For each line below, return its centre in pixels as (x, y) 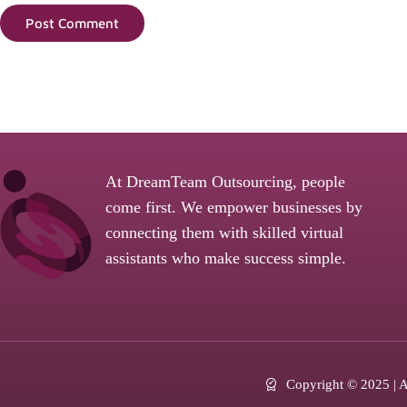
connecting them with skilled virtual (224, 232)
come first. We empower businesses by (233, 207)
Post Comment (72, 23)
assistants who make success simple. (225, 258)
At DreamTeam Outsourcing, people (225, 181)
